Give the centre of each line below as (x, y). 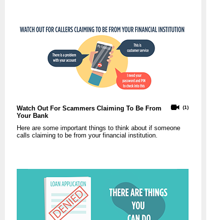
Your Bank (32, 116)
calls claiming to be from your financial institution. (87, 136)
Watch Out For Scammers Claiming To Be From (89, 109)
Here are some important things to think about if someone (98, 128)
